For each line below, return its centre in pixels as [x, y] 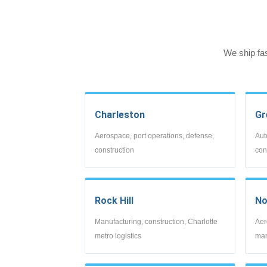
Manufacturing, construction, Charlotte [156, 221]
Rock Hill [114, 200]
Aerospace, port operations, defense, [154, 136]
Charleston [120, 114]
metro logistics [118, 236]
